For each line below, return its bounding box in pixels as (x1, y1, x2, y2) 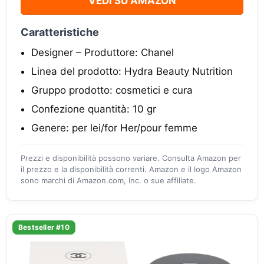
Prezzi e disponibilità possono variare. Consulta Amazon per (21, 153, 241, 163)
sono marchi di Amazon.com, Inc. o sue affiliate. (21, 175, 196, 185)
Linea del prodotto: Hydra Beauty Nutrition (31, 65, 233, 77)
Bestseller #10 (18, 222, 70, 232)
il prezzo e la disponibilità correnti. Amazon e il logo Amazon (21, 164, 242, 174)
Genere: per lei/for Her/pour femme (31, 121, 197, 134)
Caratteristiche (21, 25, 99, 38)
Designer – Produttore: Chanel (31, 46, 174, 58)
